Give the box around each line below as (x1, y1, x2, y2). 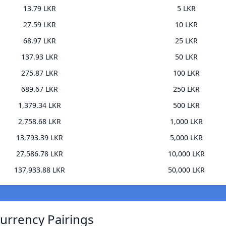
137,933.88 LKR (14, 165, 65, 175)
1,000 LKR (170, 117, 203, 127)
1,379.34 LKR (18, 100, 61, 110)
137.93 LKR (21, 52, 58, 62)
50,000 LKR (168, 165, 205, 175)
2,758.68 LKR (18, 117, 61, 127)
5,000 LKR (170, 133, 203, 143)
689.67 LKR (21, 84, 58, 94)
